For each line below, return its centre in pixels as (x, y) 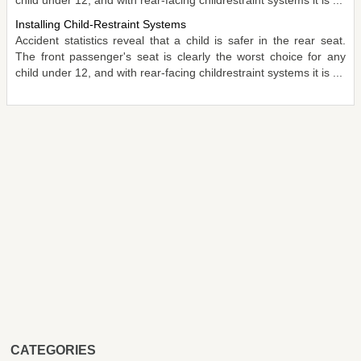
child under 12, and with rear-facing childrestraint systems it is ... (179, 72)
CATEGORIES (53, 350)
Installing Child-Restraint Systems (101, 24)
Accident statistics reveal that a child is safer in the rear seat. (180, 40)
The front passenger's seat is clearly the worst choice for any (180, 56)
